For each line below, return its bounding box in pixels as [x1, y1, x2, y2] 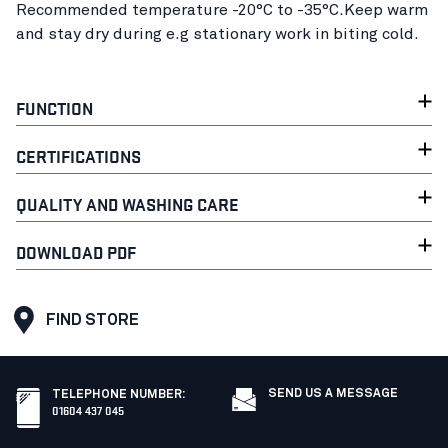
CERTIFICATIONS [16, 142, 141, 168]
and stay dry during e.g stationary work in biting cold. [16, 25, 419, 42]
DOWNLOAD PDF [16, 238, 136, 264]
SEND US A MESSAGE [268, 387, 398, 400]
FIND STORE [46, 311, 139, 328]
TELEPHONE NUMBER [52, 388, 182, 401]
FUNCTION [16, 94, 93, 120]
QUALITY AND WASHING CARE [16, 190, 239, 216]
